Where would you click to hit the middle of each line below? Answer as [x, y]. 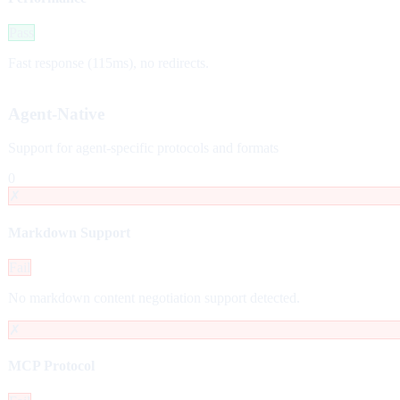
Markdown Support [69, 232]
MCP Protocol [51, 366]
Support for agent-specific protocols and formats [143, 148]
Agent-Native [56, 113]
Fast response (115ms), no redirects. [108, 63]
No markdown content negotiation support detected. [154, 298]
